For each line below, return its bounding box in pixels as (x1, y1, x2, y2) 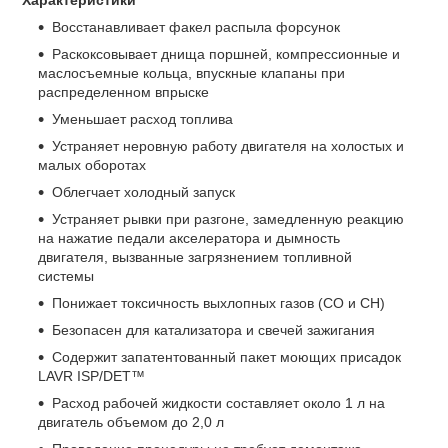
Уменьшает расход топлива (52, 110, 233, 127)
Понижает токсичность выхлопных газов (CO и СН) (52, 294, 385, 311)
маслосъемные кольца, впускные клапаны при (38, 64, 345, 81)
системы (38, 267, 94, 284)
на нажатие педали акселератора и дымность (38, 229, 340, 246)
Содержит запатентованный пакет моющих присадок (52, 348, 401, 365)
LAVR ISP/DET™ (38, 367, 145, 384)
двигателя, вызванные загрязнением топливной (38, 248, 352, 265)
